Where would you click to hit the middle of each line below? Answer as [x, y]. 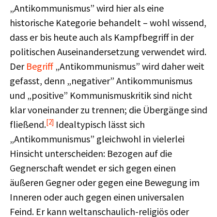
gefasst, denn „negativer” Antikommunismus [101, 81]
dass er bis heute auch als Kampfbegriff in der [102, 37]
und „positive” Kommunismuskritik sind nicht [101, 95]
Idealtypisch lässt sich [99, 124]
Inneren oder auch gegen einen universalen [97, 197]
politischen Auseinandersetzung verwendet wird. [108, 52]
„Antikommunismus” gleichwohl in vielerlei [97, 139]
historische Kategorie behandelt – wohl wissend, [108, 23]
